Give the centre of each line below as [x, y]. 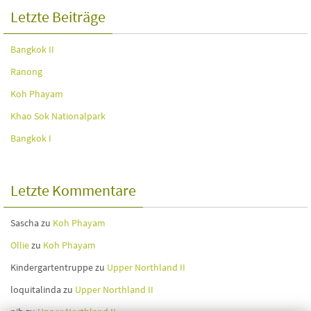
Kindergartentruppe [52, 267]
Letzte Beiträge [58, 17]
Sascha [25, 223]
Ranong [26, 72]
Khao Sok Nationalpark [58, 116]
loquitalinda [36, 289]
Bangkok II [32, 49]
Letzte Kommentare [73, 190]
